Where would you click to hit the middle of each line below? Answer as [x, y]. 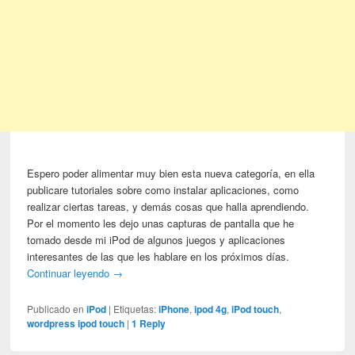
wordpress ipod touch [76, 324]
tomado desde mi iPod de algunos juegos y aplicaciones [157, 240]
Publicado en [56, 309]
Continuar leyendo [70, 273]
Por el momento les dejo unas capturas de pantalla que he [161, 223]
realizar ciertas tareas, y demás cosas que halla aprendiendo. [168, 207]
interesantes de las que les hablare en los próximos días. [158, 257]
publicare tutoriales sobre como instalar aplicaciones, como [163, 190]
